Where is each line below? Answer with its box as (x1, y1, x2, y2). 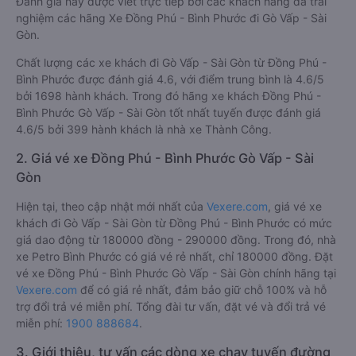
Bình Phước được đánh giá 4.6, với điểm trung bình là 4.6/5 (16, 72, 324, 86)
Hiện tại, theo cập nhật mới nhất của (16, 199, 207, 213)
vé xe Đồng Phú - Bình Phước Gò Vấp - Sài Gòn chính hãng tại (16, 266, 336, 280)
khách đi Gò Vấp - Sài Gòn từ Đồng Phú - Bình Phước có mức (16, 216, 332, 230)
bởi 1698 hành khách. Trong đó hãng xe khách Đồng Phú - (16, 89, 321, 103)
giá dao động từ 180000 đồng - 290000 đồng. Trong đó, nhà (16, 233, 336, 246)
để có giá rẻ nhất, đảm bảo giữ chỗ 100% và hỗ (77, 283, 327, 296)
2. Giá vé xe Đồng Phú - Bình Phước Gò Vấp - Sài (16, 150, 314, 166)
